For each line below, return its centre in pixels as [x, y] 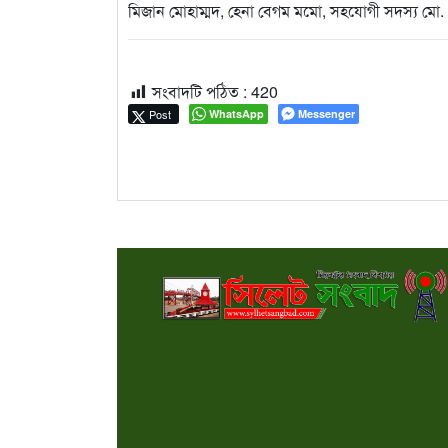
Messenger [326, 114]
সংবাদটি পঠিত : [199, 92]
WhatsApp [236, 114]
